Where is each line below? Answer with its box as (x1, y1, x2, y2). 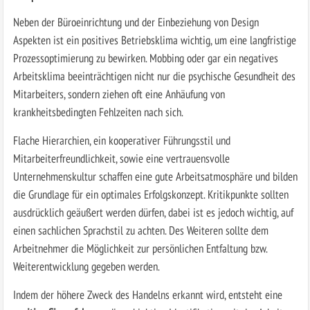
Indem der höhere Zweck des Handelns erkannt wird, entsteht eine (12, 286, 282, 302)
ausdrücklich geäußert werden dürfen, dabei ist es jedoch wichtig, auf (12, 203, 293, 220)
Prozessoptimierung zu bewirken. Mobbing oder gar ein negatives (12, 49, 278, 66)
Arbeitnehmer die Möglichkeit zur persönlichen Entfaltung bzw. (12, 239, 267, 256)
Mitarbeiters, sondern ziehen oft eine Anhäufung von (12, 85, 225, 102)
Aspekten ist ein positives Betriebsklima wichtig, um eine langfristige (12, 31, 296, 48)
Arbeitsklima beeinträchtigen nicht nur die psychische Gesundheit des (12, 67, 295, 84)
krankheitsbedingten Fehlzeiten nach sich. (12, 103, 183, 120)
